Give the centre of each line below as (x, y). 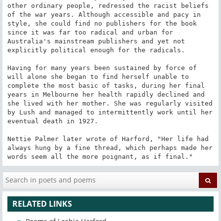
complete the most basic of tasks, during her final (106, 85)
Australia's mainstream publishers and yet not (96, 41)
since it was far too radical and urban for (90, 32)
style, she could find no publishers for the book (102, 23)
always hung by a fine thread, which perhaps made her (110, 147)
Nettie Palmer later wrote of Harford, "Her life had (108, 139)
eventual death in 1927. (53, 121)
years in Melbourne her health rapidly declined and (106, 94)
